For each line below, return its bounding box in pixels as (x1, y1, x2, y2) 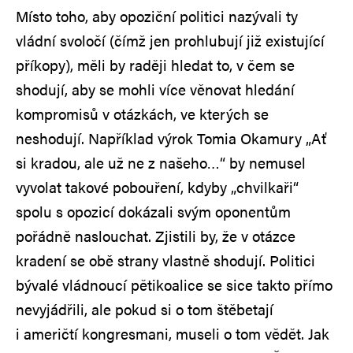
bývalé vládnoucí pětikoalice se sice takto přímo (16, 273, 333, 295)
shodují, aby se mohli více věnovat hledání (16, 78, 295, 100)
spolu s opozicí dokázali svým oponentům (16, 200, 291, 222)
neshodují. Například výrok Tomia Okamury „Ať (16, 127, 326, 149)
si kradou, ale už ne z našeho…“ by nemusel (16, 151, 306, 173)
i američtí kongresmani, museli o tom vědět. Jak (16, 322, 329, 344)
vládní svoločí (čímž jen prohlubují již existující (16, 29, 325, 51)
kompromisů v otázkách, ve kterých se (16, 102, 269, 124)
